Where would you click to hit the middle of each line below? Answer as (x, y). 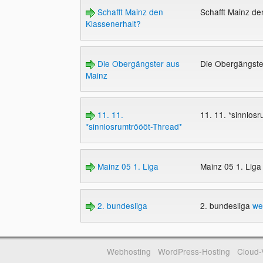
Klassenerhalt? (113, 24)
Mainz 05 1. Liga (127, 166)
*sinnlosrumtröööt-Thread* (134, 127)
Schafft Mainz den (129, 12)
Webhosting (129, 252)
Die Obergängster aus (137, 63)
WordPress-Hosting (194, 252)
